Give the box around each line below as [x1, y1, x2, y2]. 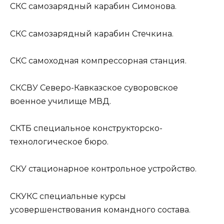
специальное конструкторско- [31, 123, 162, 133]
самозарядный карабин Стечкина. [26, 28, 173, 38]
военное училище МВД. [10, 96, 111, 106]
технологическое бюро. [10, 137, 108, 147]
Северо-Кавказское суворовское [38, 83, 178, 93]
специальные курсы [37, 191, 126, 201]
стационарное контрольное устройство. [26, 164, 196, 174]
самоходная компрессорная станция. [26, 55, 186, 65]
